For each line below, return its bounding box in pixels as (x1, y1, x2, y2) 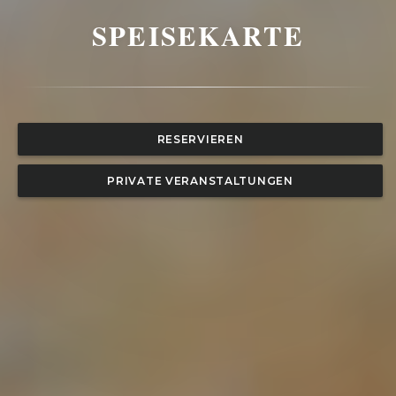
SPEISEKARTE (92, 15, 304, 56)
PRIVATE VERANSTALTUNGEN (107, 173, 293, 187)
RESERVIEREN (156, 132, 244, 146)
